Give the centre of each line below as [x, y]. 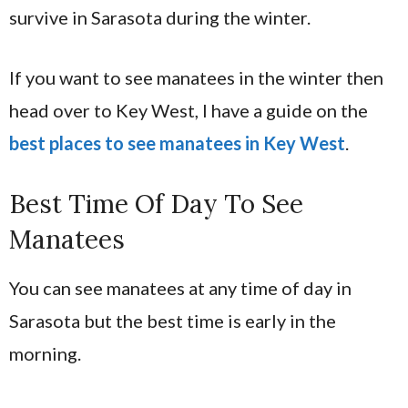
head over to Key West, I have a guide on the [189, 110]
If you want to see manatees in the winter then [196, 77]
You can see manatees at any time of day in [180, 287]
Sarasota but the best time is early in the [173, 320]
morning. [45, 353]
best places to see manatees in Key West [177, 143]
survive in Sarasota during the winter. [160, 17]
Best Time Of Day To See [156, 204]
